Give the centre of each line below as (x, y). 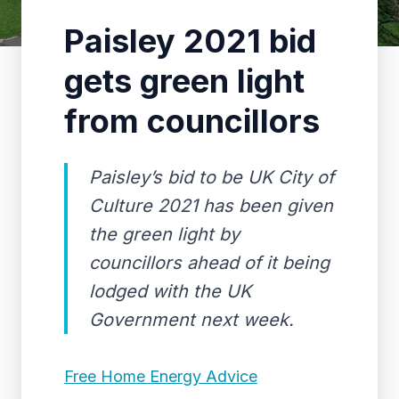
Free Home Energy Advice (161, 376)
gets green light (184, 81)
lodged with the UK (170, 291)
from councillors (192, 121)
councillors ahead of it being (209, 263)
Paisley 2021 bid (190, 41)
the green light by (164, 234)
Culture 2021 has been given (211, 206)
